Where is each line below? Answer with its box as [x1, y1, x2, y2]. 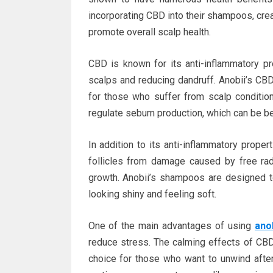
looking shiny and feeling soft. [88, 188, 216, 200]
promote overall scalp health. [88, 26, 211, 38]
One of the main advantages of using [88, 220, 255, 232]
